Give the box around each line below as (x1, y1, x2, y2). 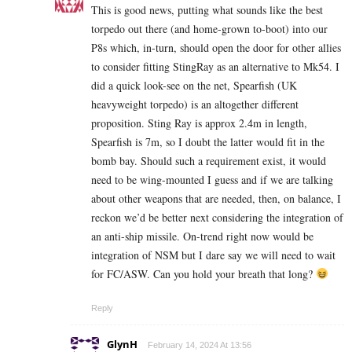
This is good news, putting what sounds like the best (91, 2, 323, 17)
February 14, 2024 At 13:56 (148, 339, 251, 350)
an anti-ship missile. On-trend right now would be (91, 228, 313, 244)
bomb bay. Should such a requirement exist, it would (91, 152, 326, 168)
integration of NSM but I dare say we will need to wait (91, 247, 335, 262)
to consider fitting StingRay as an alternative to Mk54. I (91, 58, 339, 74)
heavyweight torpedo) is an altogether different (91, 96, 299, 112)
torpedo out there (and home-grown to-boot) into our (91, 20, 328, 36)
